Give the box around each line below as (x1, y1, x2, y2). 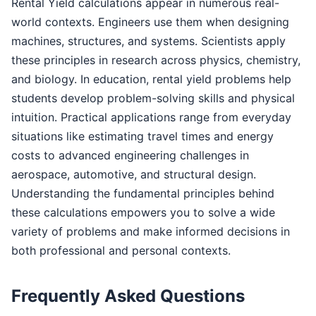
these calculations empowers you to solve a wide (11, 205, 275, 219)
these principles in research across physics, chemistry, (11, 52, 300, 67)
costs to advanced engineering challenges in (11, 147, 249, 162)
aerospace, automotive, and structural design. (11, 166, 256, 181)
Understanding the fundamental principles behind (11, 186, 274, 200)
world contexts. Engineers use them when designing (11, 14, 289, 29)
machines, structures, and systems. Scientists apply (11, 33, 286, 48)
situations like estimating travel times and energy (11, 128, 274, 143)
